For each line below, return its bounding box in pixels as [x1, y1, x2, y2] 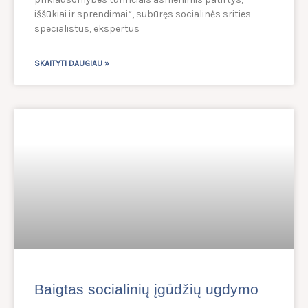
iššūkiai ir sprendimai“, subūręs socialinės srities [34, 8, 251, 21]
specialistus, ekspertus [34, 23, 140, 35]
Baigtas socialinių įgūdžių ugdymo [34, 281, 258, 298]
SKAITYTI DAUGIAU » [34, 58, 109, 69]
